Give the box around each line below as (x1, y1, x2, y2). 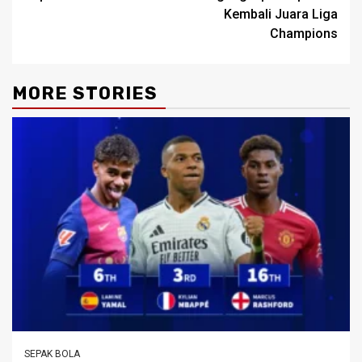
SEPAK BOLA (24, 347, 80, 360)
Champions (270, 25, 338, 41)
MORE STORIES (12, 82, 158, 104)
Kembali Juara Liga (224, 6, 338, 22)
